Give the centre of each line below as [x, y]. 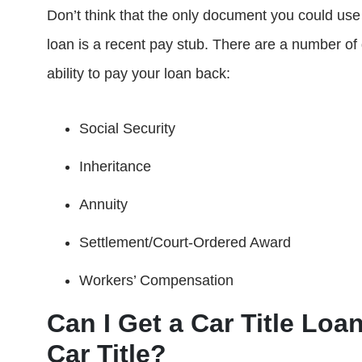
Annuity [103, 204]
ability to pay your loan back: [139, 74]
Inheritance [115, 166]
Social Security [127, 128]
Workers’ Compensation [156, 280]
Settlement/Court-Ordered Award [185, 242]
